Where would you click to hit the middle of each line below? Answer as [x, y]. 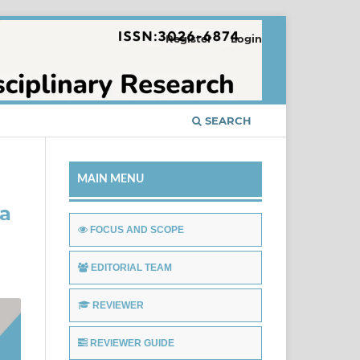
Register [189, 38]
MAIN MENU [110, 179]
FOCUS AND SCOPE [137, 229]
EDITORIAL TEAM [131, 267]
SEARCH [227, 120]
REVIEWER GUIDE [132, 343]
